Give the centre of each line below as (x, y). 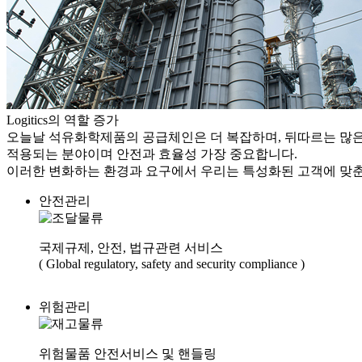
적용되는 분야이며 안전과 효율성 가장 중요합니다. (152, 154)
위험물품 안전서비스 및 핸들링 (128, 353)
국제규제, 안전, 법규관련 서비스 (131, 247)
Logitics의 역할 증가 (63, 120)
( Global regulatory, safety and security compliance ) (172, 263)
